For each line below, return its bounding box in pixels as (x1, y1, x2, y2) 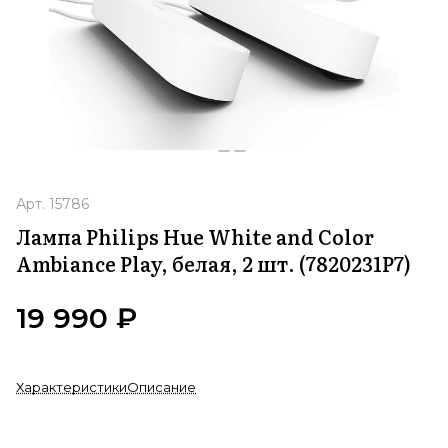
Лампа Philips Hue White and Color (16, 221, 374, 252)
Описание (127, 379, 196, 396)
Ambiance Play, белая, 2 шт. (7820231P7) (16, 248, 411, 279)
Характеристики (16, 379, 127, 396)
